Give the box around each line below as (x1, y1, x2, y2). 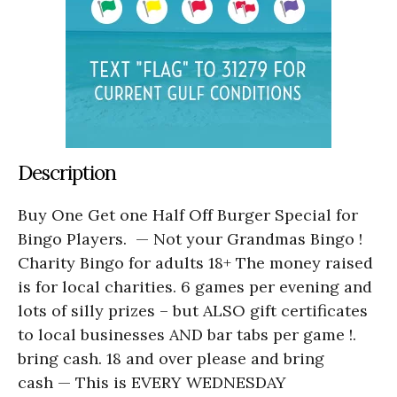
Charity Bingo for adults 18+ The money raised (18, 252, 373, 273)
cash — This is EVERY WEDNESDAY (18, 371, 286, 393)
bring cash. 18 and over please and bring (18, 347, 324, 369)
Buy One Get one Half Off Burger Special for (18, 204, 358, 225)
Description (18, 159, 116, 185)
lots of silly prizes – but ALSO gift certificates (18, 300, 368, 321)
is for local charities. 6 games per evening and (18, 276, 372, 297)
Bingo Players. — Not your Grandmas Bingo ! (18, 228, 362, 249)
